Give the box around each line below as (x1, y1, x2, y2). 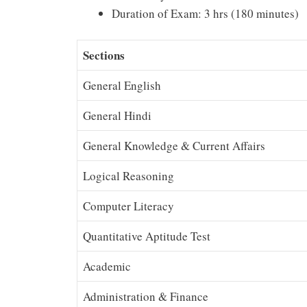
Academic (83, 258, 131, 275)
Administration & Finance (83, 288, 208, 305)
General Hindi (83, 108, 151, 124)
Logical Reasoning (83, 168, 174, 184)
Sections (83, 47, 125, 64)
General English (83, 77, 161, 94)
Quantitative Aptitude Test (83, 228, 210, 245)
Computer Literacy (83, 198, 174, 214)
